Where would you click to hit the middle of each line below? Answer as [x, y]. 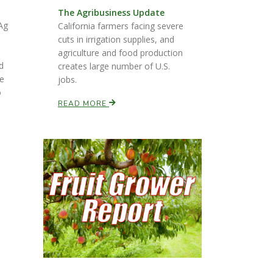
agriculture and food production [120, 53]
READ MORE [83, 104]
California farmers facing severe [121, 26]
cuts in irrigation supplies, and [116, 39]
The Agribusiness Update [111, 12]
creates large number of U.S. [114, 66]
